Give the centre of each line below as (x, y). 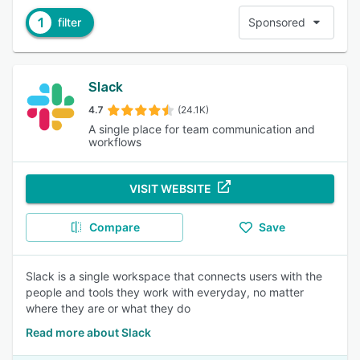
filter (70, 22)
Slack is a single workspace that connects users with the (174, 276)
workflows (115, 142)
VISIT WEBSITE (170, 188)
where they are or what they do (108, 308)
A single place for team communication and (202, 129)
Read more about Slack (88, 332)
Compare (114, 227)
